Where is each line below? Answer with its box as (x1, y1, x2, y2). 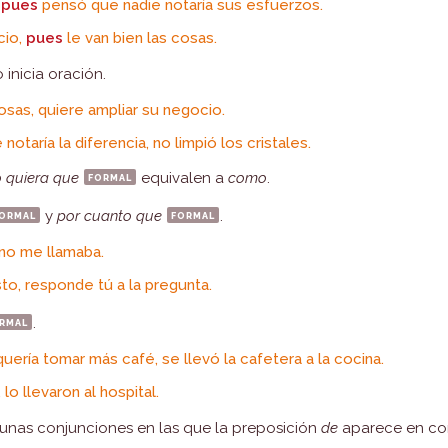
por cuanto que (57, 207, 163, 225)
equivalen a (137, 169, 229, 187)
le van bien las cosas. (63, 29, 218, 47)
